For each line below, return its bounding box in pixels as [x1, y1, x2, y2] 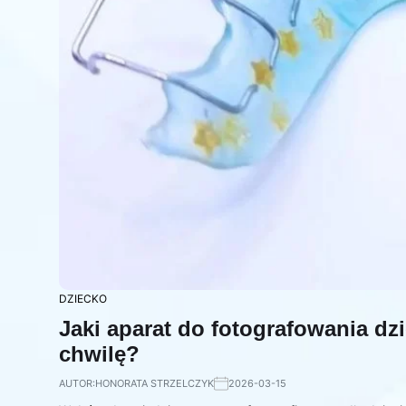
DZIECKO [59, 291, 107, 305]
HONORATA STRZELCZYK [95, 376, 214, 390]
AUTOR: [59, 376, 95, 390]
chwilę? [59, 341, 140, 366]
